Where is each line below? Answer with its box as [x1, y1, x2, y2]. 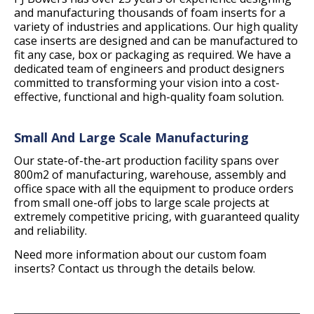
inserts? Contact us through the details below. [14, 261, 255, 276]
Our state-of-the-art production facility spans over [14, 153, 279, 168]
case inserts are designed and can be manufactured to [14, 33, 298, 48]
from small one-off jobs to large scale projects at [14, 195, 269, 210]
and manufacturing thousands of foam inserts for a [14, 5, 285, 20]
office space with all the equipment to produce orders [14, 181, 294, 196]
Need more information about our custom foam [14, 247, 266, 262]
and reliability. [14, 223, 87, 238]
